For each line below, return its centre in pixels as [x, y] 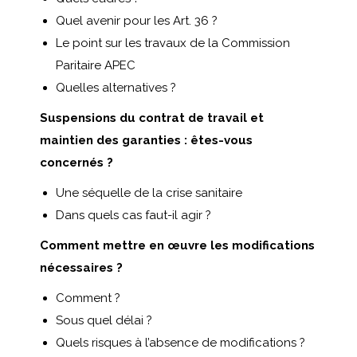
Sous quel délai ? [104, 320]
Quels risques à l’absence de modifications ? [180, 343]
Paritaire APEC [96, 65]
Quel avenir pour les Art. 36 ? [137, 21]
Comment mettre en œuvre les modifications [177, 245]
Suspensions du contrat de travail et [152, 118]
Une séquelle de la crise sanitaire [149, 193]
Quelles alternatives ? [116, 88]
